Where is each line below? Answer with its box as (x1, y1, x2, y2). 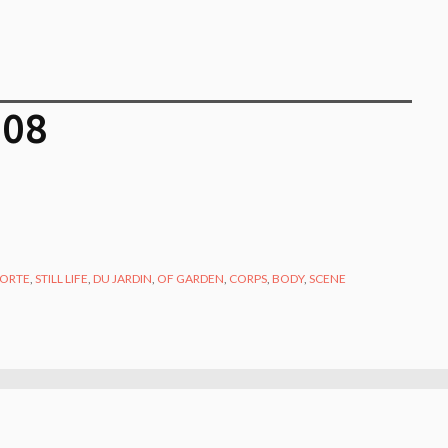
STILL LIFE (35, 270, 89, 286)
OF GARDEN (157, 270, 225, 286)
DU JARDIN (93, 270, 153, 286)
